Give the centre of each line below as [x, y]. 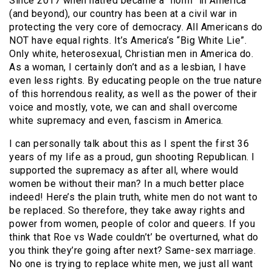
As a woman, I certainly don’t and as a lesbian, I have [127, 67]
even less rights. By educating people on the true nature [135, 80]
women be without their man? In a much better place [127, 183]
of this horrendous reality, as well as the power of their [133, 93]
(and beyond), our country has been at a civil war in [123, 13]
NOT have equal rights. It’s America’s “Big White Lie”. [128, 40]
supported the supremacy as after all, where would [124, 170]
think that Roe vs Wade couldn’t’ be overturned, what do [134, 237]
